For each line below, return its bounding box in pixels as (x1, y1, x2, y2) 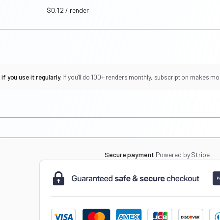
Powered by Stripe (155, 150, 210, 159)
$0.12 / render (47, 6, 89, 14)
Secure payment (105, 150, 154, 159)
